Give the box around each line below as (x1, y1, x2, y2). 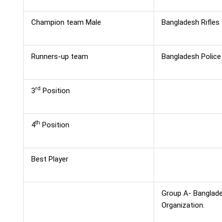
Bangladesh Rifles (161, 18, 220, 27)
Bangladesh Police (161, 52, 221, 61)
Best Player (31, 155, 68, 164)
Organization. (161, 201, 205, 210)
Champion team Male (31, 18, 101, 27)
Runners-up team (31, 52, 88, 61)
